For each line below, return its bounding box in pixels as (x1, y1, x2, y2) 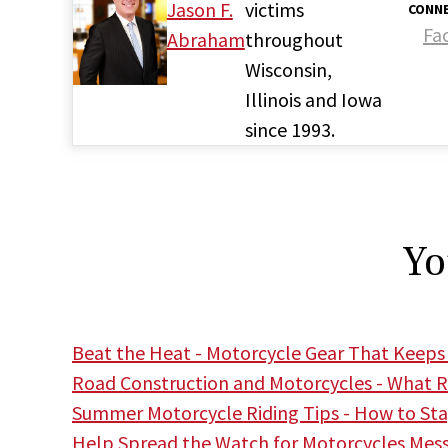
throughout (244, 26, 343, 52)
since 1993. (244, 116, 335, 142)
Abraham (166, 26, 245, 52)
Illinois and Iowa (244, 86, 382, 112)
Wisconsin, (244, 56, 332, 82)
